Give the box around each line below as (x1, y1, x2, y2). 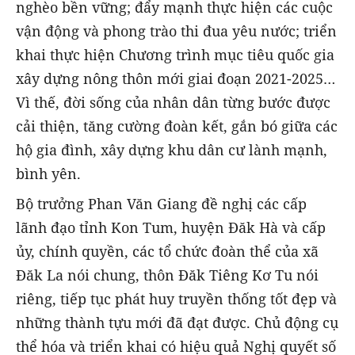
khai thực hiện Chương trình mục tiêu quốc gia (16, 44, 334, 64)
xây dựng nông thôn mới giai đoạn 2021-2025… (16, 68, 335, 88)
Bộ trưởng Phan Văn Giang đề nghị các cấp (16, 193, 307, 213)
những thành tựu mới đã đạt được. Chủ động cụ (16, 312, 338, 332)
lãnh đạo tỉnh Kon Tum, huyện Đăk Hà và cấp (16, 217, 326, 237)
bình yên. (16, 163, 81, 183)
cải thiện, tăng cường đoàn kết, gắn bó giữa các (16, 116, 338, 136)
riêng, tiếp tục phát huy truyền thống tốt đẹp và (16, 288, 337, 308)
